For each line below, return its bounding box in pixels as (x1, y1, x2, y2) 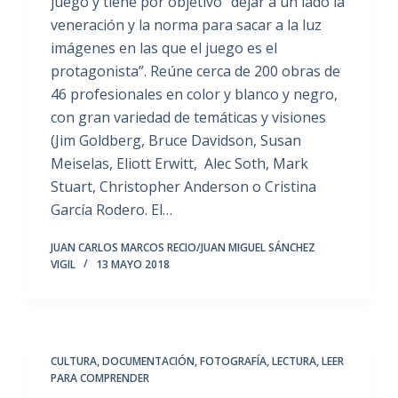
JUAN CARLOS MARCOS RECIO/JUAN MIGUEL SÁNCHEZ (50, 239, 315, 255)
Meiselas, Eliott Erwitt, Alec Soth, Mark (50, 153, 308, 173)
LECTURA (271, 353, 316, 369)
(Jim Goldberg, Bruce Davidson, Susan (50, 130, 301, 150)
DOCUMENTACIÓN (101, 353, 195, 369)
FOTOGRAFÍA (199, 353, 267, 369)
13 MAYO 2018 (95, 256, 170, 272)
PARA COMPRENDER (50, 370, 149, 386)
